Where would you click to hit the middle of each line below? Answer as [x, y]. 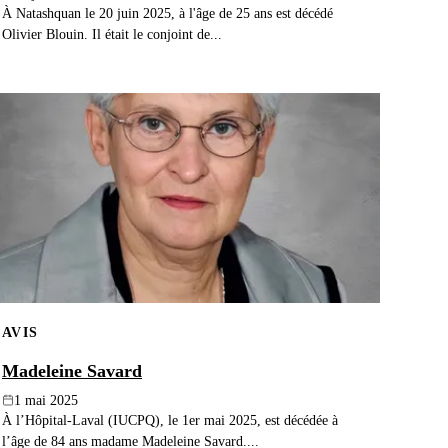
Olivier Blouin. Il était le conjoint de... [112, 34]
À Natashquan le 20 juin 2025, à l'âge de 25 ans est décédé [167, 13]
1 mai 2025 [46, 400]
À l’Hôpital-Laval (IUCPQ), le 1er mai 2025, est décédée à [170, 419]
